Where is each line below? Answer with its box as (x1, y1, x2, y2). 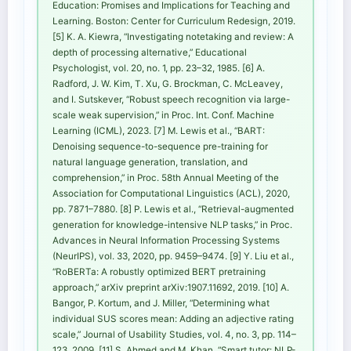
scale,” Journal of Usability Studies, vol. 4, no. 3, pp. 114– (52, 329, 296, 341)
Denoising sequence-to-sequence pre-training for (52, 141, 268, 153)
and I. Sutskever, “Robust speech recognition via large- (52, 94, 290, 106)
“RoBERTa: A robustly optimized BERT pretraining (52, 266, 266, 278)
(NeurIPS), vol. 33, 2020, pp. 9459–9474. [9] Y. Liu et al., (52, 251, 294, 262)
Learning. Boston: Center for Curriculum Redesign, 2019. (52, 16, 295, 27)
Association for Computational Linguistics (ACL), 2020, (52, 188, 290, 200)
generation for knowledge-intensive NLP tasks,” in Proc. (52, 219, 292, 231)
